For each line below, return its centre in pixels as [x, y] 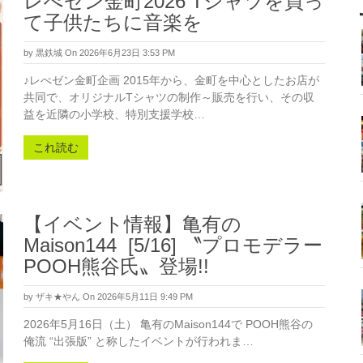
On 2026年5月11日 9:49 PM [138, 297]
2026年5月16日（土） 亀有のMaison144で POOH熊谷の [168, 324]
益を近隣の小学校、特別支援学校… [114, 114]
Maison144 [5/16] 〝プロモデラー [173, 245]
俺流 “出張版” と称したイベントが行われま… [139, 341]
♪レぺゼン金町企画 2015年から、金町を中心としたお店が [171, 80]
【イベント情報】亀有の [132, 224]
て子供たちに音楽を [113, 22]
